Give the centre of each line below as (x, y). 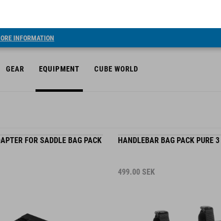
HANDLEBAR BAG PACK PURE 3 (169, 132)
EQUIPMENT (59, 41)
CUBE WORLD (116, 41)
